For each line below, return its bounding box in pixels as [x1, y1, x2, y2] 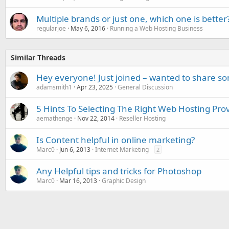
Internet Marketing [95, 145, 149, 154]
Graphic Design [102, 176, 146, 185]
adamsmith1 [36, 83, 72, 91]
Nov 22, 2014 [77, 114, 114, 123]
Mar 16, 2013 [59, 176, 97, 185]
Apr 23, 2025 [77, 83, 113, 91]
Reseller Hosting [119, 114, 166, 123]
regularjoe [36, 24, 66, 33]
